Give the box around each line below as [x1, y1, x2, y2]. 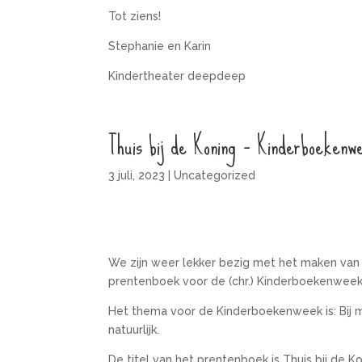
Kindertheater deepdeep [108, 69, 246, 83]
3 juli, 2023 [108, 169, 166, 183]
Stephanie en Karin [108, 40, 212, 53]
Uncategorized [174, 169, 256, 183]
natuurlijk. [108, 322, 160, 336]
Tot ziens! [108, 10, 162, 23]
